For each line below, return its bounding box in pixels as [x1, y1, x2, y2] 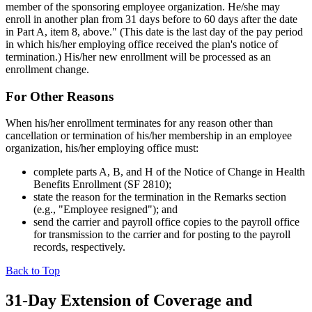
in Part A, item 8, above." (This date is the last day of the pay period [6, 25, 303, 38]
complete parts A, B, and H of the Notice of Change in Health [33, 166, 305, 178]
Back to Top [6, 265, 60, 277]
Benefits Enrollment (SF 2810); [33, 178, 171, 191]
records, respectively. [33, 241, 125, 253]
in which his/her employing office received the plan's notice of [6, 38, 278, 50]
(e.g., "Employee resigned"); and [33, 203, 178, 216]
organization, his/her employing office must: [6, 142, 198, 155]
